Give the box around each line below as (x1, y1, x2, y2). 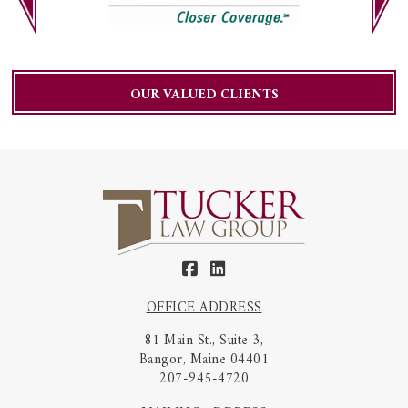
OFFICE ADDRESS (146, 296, 262, 321)
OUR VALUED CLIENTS (129, 83, 279, 108)
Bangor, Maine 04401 (138, 348, 270, 373)
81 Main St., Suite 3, (144, 329, 264, 354)
